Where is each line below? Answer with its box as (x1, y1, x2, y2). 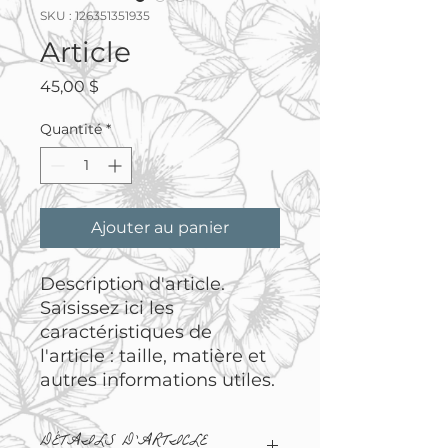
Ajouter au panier (91, 218, 229, 237)
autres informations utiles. (40, 369, 275, 391)
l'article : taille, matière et (40, 345, 266, 367)
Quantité (40, 120, 102, 138)
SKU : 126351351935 (40, 8, 150, 23)
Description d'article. (40, 273, 225, 295)
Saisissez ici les (40, 297, 174, 319)
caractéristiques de (40, 321, 212, 343)
